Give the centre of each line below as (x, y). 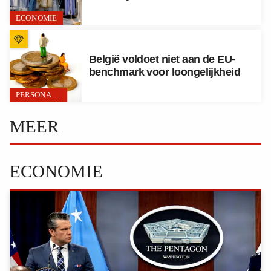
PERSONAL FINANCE (56, 95)
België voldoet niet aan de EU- (162, 59)
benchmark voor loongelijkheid (165, 72)
